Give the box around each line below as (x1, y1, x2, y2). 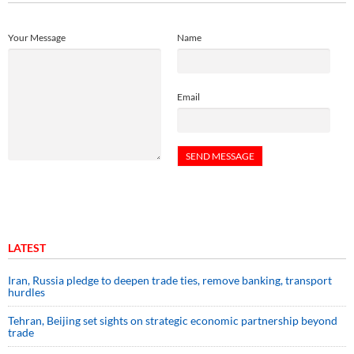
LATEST (8, 240, 46, 254)
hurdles (8, 284, 45, 299)
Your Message (8, 31, 66, 43)
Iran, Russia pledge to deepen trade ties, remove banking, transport (8, 273, 332, 287)
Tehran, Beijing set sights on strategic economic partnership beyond (8, 313, 337, 327)
